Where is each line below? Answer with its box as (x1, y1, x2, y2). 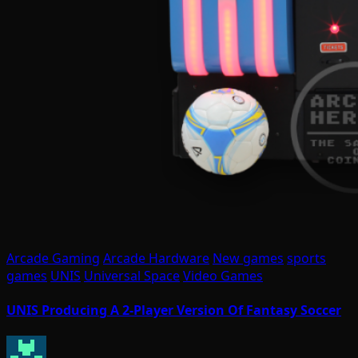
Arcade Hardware (103, 249, 209, 267)
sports (287, 249, 326, 267)
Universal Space (84, 266, 180, 284)
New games (213, 249, 284, 267)
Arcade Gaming (6, 249, 100, 267)
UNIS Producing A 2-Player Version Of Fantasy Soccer (6, 300, 341, 319)
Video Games (183, 266, 263, 284)
